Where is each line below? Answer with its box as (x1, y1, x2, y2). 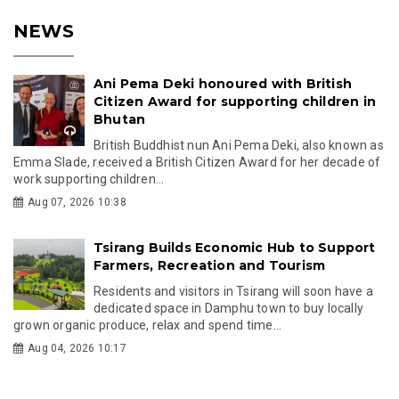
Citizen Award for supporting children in (94, 93, 377, 110)
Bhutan (94, 110, 146, 127)
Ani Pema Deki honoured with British (94, 75, 352, 92)
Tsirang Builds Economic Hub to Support (94, 239, 376, 256)
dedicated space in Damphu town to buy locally (94, 300, 364, 315)
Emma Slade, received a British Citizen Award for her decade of (13, 154, 381, 169)
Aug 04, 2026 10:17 (28, 341, 126, 354)
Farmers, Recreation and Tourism (94, 256, 326, 273)
